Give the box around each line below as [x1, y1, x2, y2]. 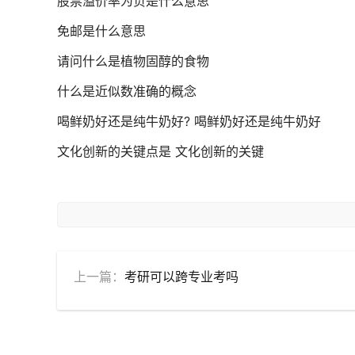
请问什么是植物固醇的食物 [57, 53, 209, 69]
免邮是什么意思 [57, 23, 146, 39]
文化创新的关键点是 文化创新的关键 [57, 143, 264, 159]
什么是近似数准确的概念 [57, 83, 197, 99]
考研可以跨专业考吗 [124, 269, 239, 284]
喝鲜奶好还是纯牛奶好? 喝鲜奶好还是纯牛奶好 [57, 113, 321, 129]
